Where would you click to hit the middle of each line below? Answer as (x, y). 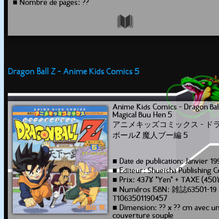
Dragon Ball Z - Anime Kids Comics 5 (74, 72)
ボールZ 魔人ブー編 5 (150, 136)
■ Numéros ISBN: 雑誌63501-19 (164, 190)
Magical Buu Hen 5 (142, 115)
